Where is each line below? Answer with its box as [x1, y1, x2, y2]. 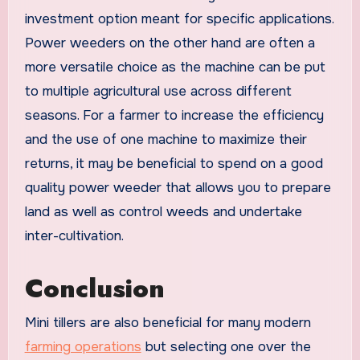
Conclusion [24, 270, 165, 308]
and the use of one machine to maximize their [24, 131, 307, 149]
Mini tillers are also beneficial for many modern [24, 313, 311, 331]
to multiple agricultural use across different [24, 83, 292, 100]
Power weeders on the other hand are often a [24, 35, 315, 52]
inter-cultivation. [24, 227, 124, 245]
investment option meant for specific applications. [24, 10, 333, 28]
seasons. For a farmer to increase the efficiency [24, 107, 324, 125]
